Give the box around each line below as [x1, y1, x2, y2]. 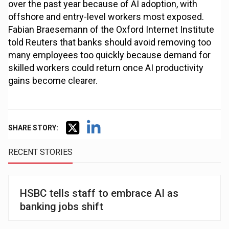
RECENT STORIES [8, 147, 73, 157]
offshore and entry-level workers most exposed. [8, 11, 204, 22]
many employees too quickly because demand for [8, 50, 211, 61]
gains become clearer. [8, 75, 98, 86]
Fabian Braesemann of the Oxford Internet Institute [8, 24, 215, 35]
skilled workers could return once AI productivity [8, 62, 204, 74]
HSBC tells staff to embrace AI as [20, 187, 179, 200]
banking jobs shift [20, 200, 104, 213]
